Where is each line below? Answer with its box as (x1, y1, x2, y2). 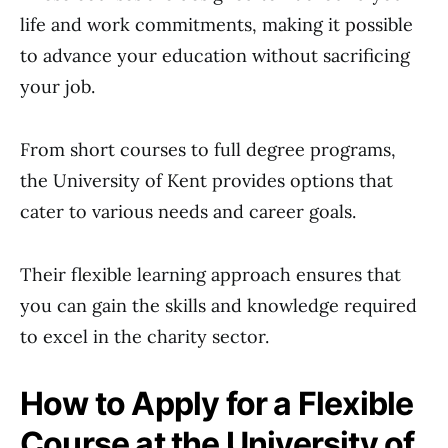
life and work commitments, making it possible (20, 13, 413, 36)
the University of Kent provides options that (20, 169, 393, 192)
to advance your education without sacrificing (20, 44, 410, 67)
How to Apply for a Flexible (20, 384, 414, 423)
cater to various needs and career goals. (20, 200, 356, 223)
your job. (20, 75, 95, 98)
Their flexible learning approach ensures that (20, 263, 401, 286)
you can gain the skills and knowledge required (20, 294, 417, 317)
